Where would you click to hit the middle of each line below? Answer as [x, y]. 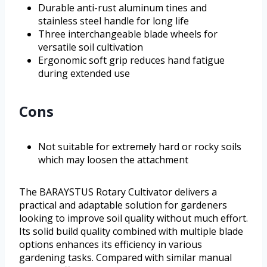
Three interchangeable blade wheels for [128, 34]
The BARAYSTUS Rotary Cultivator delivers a [118, 192]
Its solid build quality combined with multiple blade [131, 232]
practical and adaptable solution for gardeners [123, 205]
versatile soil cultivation [91, 47]
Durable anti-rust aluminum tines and [122, 8]
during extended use [84, 74]
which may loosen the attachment [113, 160]
